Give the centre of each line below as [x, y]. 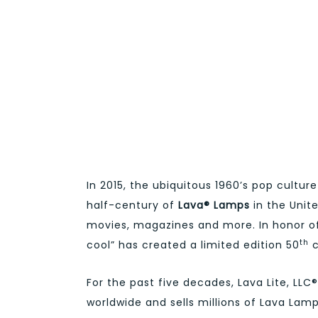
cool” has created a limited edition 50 [193, 245]
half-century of [132, 205]
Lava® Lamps [214, 205]
